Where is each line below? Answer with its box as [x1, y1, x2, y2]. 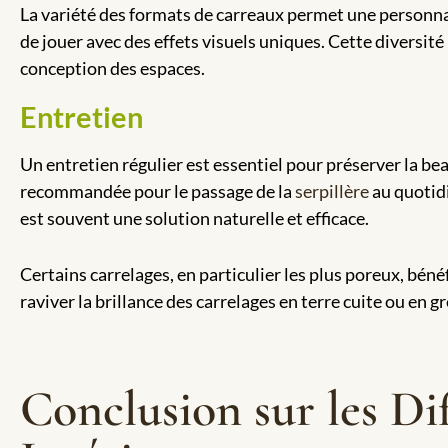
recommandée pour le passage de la [20, 179, 295, 202]
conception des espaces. [20, 56, 205, 79]
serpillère [295, 179, 369, 202]
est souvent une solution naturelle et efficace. [20, 206, 369, 229]
